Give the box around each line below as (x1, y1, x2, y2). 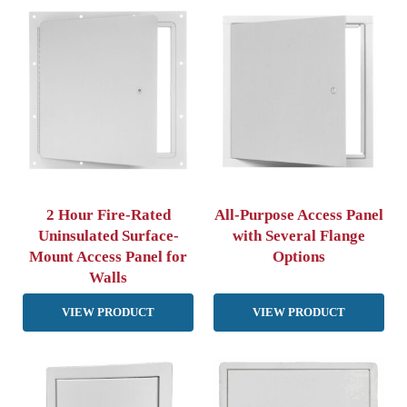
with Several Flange (232, 226, 365, 244)
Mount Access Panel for (29, 247, 188, 265)
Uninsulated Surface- (37, 226, 179, 244)
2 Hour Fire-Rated (45, 205, 171, 223)
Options (272, 247, 325, 265)
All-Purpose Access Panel (213, 205, 383, 223)
